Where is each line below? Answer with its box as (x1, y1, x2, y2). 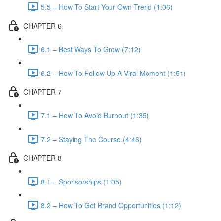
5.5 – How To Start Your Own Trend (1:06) (41, 1, 173, 12)
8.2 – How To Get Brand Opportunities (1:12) (41, 200, 181, 210)
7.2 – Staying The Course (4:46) (41, 134, 142, 144)
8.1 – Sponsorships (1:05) (41, 176, 122, 186)
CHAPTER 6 (23, 20, 62, 31)
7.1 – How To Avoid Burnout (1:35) (41, 110, 149, 120)
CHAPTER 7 (23, 86, 62, 97)
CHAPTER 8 (23, 152, 62, 163)
